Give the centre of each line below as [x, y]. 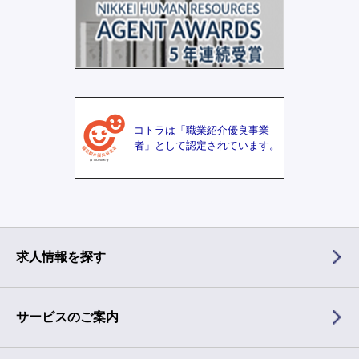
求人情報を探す [61, 257]
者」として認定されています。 [207, 146]
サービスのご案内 [67, 317]
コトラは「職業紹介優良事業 [202, 131]
